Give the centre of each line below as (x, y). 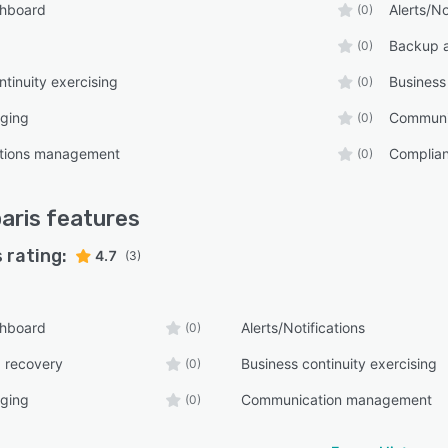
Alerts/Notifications (303, 327)
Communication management (337, 399)
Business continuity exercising (339, 363)
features (90, 218)
